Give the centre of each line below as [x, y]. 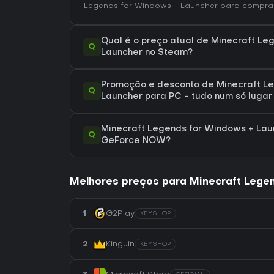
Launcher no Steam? [147, 53]
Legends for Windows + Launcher [151, 6]
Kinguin [120, 244]
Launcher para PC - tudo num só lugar [187, 97]
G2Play [120, 213]
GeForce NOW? [136, 141]
